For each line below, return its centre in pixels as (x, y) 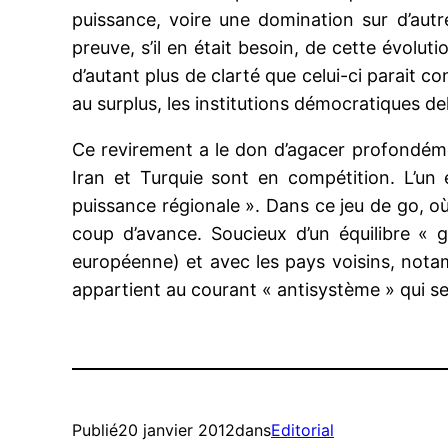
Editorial (302, 430)
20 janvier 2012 (176, 430)
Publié (95, 430)
